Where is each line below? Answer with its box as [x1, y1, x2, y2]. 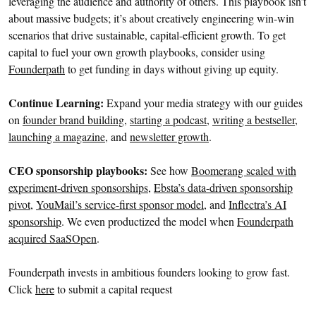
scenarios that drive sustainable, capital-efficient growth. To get [8, 27, 286, 42]
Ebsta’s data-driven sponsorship [154, 179, 293, 195]
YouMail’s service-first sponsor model [36, 196, 204, 212]
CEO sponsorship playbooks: [8, 162, 147, 178]
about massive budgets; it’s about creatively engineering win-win [8, 10, 294, 25]
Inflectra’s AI [229, 196, 286, 212]
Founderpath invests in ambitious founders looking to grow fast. [8, 264, 290, 279]
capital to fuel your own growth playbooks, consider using [8, 44, 265, 59]
